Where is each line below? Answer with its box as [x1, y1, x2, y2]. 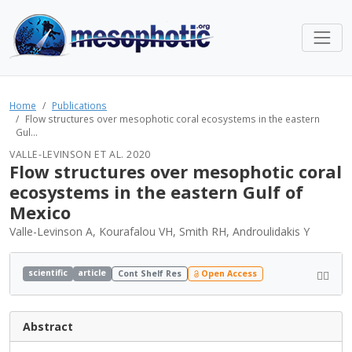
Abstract [23, 319, 73, 334]
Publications [52, 99, 107, 112]
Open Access [198, 268, 257, 280]
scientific [27, 267, 68, 279]
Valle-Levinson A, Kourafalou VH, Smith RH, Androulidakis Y [9, 224, 310, 239]
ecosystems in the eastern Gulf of [9, 181, 303, 203]
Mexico [9, 201, 71, 224]
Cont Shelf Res [118, 268, 182, 280]
